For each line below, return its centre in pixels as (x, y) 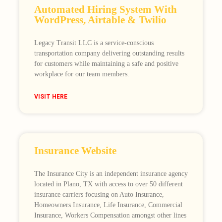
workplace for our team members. (82, 74)
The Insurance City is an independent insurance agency (111, 174)
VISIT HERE (51, 97)
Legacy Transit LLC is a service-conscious (94, 43)
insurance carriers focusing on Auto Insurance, (99, 195)
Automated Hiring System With (105, 10)
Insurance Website (75, 151)
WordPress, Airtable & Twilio (100, 20)
